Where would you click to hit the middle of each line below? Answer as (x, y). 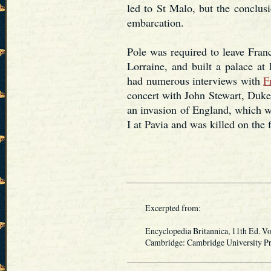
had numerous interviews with (195, 80)
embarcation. (155, 22)
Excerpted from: (164, 207)
